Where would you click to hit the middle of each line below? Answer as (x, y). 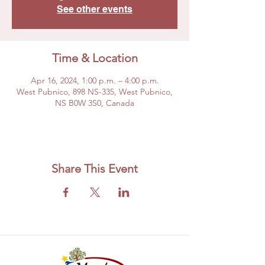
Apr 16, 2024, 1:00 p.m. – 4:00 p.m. (95, 80)
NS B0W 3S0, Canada (95, 103)
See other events (95, 9)
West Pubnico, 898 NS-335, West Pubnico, (95, 92)
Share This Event (95, 169)
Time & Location (95, 58)
